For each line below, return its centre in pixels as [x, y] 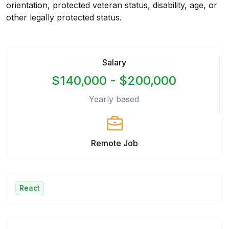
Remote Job [114, 143]
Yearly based [114, 99]
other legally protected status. [64, 17]
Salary [114, 62]
